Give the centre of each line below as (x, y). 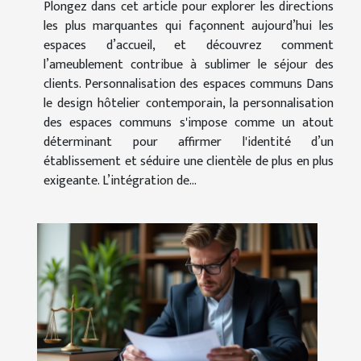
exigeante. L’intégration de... (120, 180)
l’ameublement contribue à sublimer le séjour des (189, 64)
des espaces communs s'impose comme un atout (189, 122)
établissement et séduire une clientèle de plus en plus (189, 161)
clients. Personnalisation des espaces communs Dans (189, 84)
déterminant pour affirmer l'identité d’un (189, 142)
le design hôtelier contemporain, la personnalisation (189, 103)
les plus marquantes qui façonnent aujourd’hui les (189, 26)
